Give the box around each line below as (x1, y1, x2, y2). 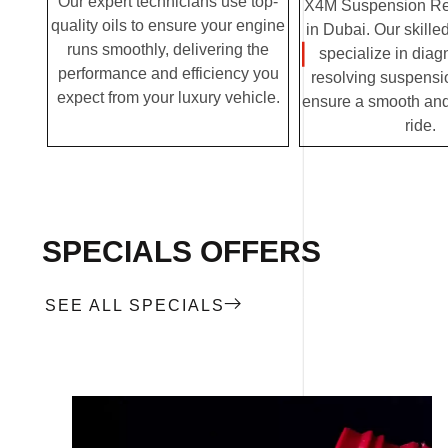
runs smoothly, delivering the (67, 40, 269, 58)
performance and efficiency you (57, 64, 279, 82)
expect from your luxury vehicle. (56, 88, 280, 106)
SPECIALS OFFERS (42, 235, 321, 269)
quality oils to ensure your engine (51, 16, 285, 34)
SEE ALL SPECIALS (45, 297, 225, 315)
